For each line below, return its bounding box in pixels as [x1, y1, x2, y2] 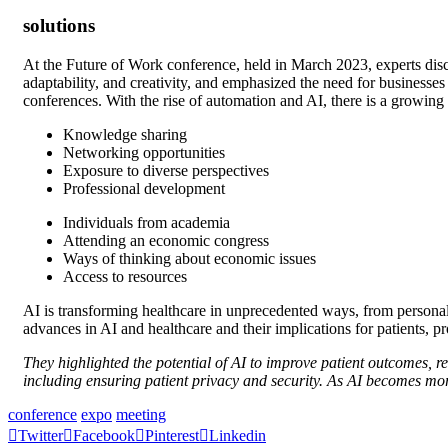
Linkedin [209, 426, 266, 444]
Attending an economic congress [63, 231, 269, 249]
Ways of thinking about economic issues [63, 249, 316, 267]
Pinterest [145, 426, 199, 444]
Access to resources [63, 267, 187, 285]
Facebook [73, 426, 135, 444]
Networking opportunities [63, 143, 225, 161]
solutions [23, 15, 95, 37]
